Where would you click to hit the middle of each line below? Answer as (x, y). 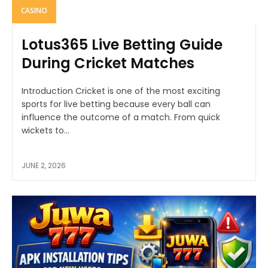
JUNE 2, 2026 (44, 166)
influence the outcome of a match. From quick (121, 118)
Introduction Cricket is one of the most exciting (121, 91)
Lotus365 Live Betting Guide (122, 45)
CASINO (34, 11)
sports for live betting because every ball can (116, 104)
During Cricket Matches (108, 63)
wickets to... (45, 131)
